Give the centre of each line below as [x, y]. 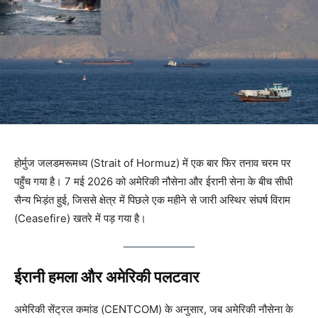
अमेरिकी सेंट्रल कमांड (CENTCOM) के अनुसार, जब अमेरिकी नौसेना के [154, 309]
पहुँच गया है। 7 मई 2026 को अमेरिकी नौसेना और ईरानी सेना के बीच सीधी [153, 182]
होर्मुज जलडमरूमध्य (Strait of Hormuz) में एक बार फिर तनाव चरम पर [153, 163]
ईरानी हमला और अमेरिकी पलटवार [107, 278]
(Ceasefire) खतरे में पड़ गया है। [80, 219]
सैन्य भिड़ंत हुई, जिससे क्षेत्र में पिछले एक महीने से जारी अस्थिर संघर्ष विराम [152, 200]
